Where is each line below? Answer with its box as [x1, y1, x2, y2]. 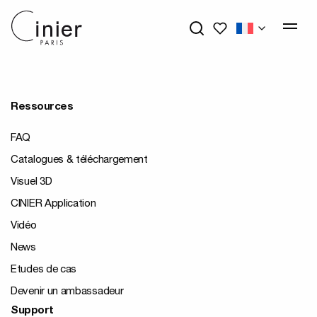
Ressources [11, 102, 74, 113]
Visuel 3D [11, 177, 52, 188]
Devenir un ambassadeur [11, 287, 124, 297]
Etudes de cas [11, 265, 77, 275]
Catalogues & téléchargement [11, 155, 148, 166]
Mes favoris [213, 21, 275, 33]
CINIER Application [11, 199, 96, 209]
